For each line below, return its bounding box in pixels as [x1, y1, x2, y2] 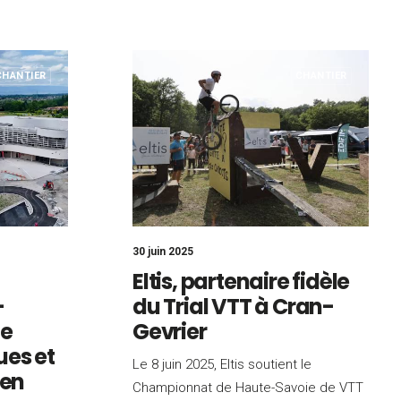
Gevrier [132, 317, 207, 346]
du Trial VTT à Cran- [132, 292, 335, 321]
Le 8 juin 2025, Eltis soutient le [132, 356, 311, 372]
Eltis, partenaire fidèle [132, 267, 350, 296]
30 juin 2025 [132, 245, 193, 258]
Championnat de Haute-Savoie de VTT [132, 380, 363, 396]
